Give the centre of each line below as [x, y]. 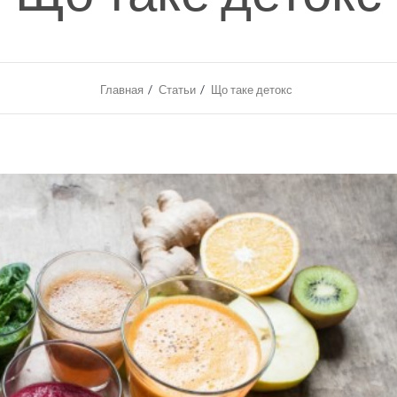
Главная [122, 90]
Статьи [177, 90]
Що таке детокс [252, 90]
